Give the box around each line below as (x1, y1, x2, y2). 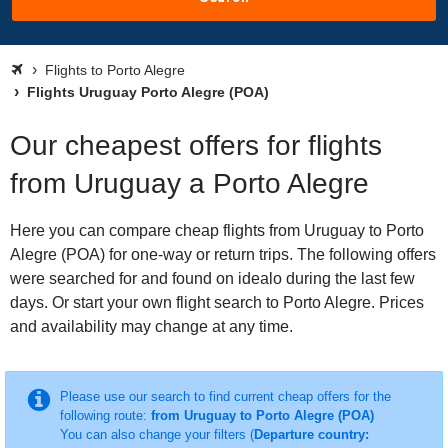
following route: (59, 408, 151, 423)
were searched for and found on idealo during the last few (10, 270, 415, 287)
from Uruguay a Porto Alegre (10, 168, 369, 199)
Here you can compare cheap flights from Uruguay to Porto (10, 222, 424, 239)
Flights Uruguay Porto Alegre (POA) (23, 84, 269, 100)
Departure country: (253, 427, 369, 442)
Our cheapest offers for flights (10, 130, 382, 161)
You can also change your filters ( (59, 427, 254, 442)
